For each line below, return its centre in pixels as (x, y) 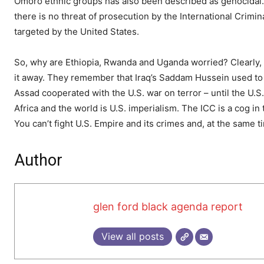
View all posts (132, 236)
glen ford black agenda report (168, 206)
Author (38, 161)
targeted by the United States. (77, 32)
